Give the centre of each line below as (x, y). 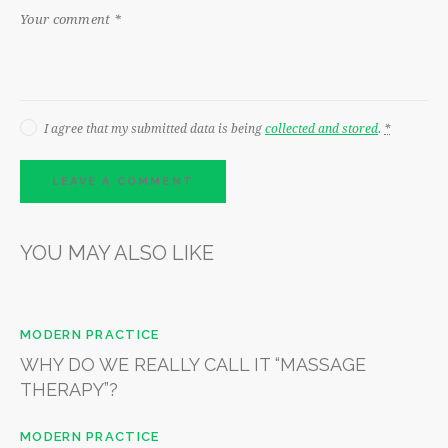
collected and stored (321, 127)
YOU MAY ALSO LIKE (117, 252)
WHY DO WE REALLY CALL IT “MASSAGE (193, 364)
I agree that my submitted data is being (154, 127)
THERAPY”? (69, 389)
